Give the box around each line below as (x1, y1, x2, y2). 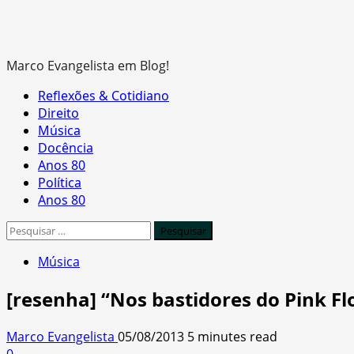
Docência (38, 139, 93, 156)
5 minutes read (187, 327, 277, 345)
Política (38, 174, 81, 191)
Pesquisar (6, 220, 65, 238)
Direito (38, 104, 79, 122)
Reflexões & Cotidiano (38, 87, 169, 104)
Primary (6, 86, 53, 104)
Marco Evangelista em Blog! (6, 57, 169, 74)
